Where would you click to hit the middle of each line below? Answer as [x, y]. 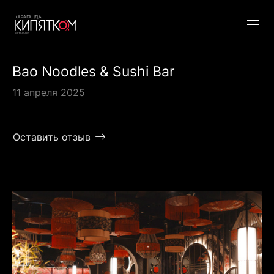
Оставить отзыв [52, 137]
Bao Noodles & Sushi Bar [94, 71]
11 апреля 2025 [49, 93]
